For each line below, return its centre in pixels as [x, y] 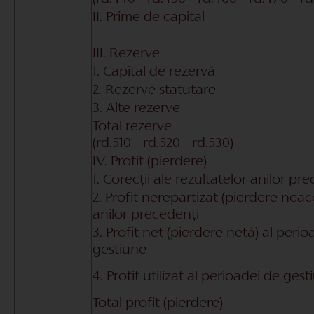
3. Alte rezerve [136, 108]
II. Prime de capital [149, 17]
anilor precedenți [146, 215]
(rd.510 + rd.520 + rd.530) [163, 143]
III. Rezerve [126, 54]
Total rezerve [132, 127]
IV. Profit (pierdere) [150, 162]
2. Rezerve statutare [154, 90]
